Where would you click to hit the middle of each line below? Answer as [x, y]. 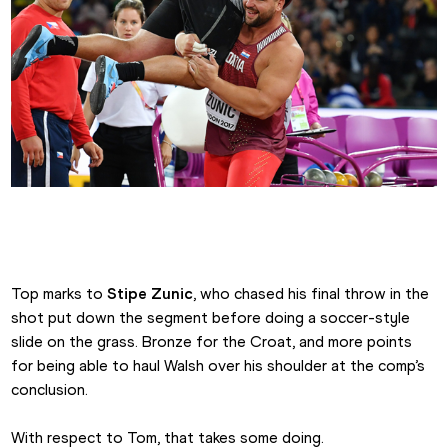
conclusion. [50, 389]
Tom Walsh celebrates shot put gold [310, 265]
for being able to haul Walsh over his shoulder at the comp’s [218, 365]
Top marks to [59, 293]
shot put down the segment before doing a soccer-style [211, 317]
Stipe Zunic [150, 293]
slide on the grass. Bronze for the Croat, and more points [212, 341]
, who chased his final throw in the [311, 293]
